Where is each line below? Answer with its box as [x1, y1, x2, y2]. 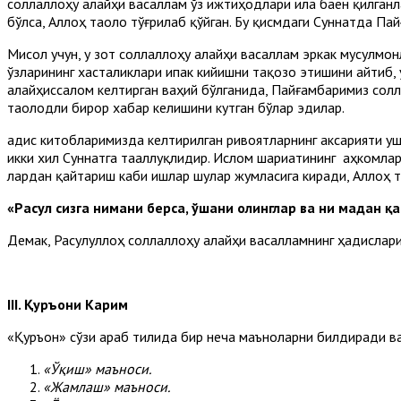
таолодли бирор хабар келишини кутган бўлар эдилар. [7, 98, 345, 116]
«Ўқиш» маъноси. [43, 359, 151, 378]
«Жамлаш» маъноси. [43, 377, 170, 396]
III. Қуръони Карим [7, 294, 128, 313]
